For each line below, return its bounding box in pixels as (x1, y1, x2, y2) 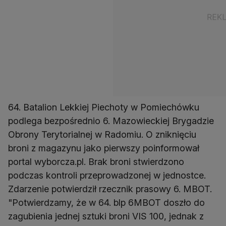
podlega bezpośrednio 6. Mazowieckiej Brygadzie (8, 116, 214, 127)
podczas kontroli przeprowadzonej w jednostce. (8, 170, 206, 181)
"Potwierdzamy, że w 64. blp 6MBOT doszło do (8, 197, 205, 208)
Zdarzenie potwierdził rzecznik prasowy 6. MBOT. (8, 184, 212, 195)
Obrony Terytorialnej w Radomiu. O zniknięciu (8, 129, 196, 140)
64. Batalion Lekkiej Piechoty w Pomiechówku (8, 102, 199, 113)
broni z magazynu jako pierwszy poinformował (8, 143, 199, 154)
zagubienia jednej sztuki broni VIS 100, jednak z (8, 211, 204, 222)
